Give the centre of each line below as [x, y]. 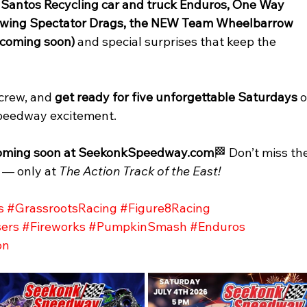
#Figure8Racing [165, 208]
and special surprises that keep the [179, 42]
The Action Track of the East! [140, 171]
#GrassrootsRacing [62, 208]
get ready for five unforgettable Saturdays [176, 97]
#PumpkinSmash [138, 227]
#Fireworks [54, 227]
